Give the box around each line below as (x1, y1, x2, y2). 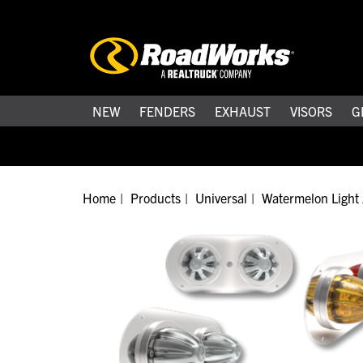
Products (130, 189, 181, 206)
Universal (195, 189, 247, 206)
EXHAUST (215, 102, 271, 119)
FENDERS (139, 102, 195, 119)
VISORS (290, 102, 332, 119)
